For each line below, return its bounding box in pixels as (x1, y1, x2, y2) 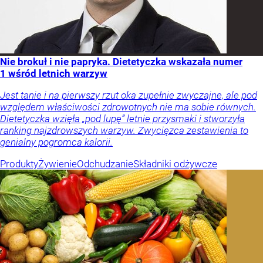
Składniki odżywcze (133, 158, 217, 170)
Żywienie (38, 158, 77, 170)
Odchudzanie (77, 158, 133, 170)
